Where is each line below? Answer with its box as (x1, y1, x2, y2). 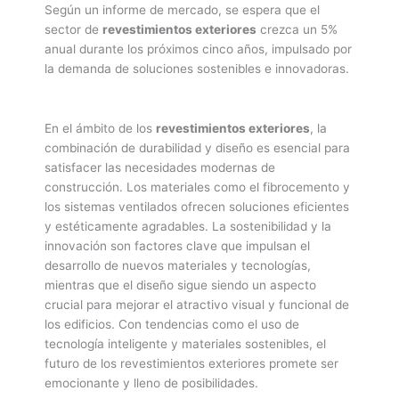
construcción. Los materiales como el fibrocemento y (45, 179, 350, 194)
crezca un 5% (256, 21, 338, 37)
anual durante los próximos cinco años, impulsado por (45, 41, 352, 56)
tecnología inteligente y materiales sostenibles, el (45, 336, 326, 351)
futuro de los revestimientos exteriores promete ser (45, 355, 338, 370)
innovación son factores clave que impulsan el (45, 238, 310, 253)
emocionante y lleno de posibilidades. (45, 375, 258, 390)
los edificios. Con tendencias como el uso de (45, 316, 299, 331)
